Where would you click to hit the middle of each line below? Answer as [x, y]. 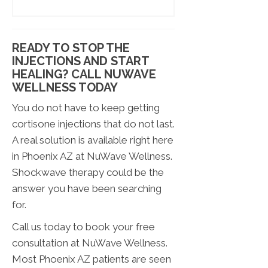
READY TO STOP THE [71, 48]
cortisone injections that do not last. [93, 124]
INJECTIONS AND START [80, 61]
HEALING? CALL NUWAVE [84, 74]
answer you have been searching [87, 189]
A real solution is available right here [93, 140]
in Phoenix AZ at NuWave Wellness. [92, 156]
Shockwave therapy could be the [88, 173]
